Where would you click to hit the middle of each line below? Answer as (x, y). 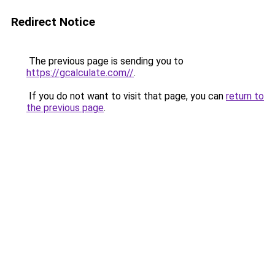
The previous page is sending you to (105, 61)
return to (245, 96)
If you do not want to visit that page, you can (126, 96)
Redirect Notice (53, 22)
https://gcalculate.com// (80, 73)
